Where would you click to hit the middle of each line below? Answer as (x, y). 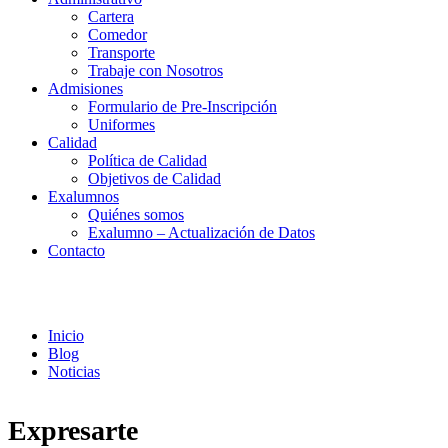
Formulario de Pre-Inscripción (182, 106)
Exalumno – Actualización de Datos (201, 232)
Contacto (76, 250)
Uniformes (121, 124)
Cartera (111, 16)
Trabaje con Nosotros (155, 70)
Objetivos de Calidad (154, 178)
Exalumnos (83, 196)
